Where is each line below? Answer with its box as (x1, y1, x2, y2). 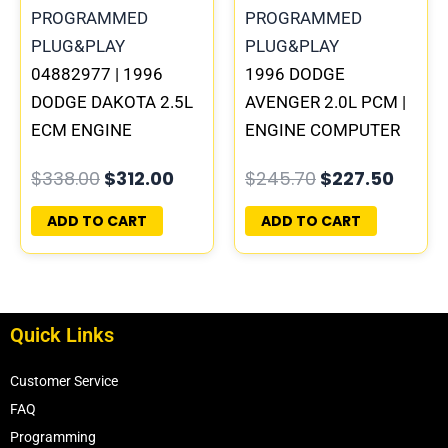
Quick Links (10, 323, 114, 348)
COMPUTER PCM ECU (31, 148, 198, 169)
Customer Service (10, 373, 118, 390)
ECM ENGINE (31, 120, 132, 141)
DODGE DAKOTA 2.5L (31, 92, 193, 113)
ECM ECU (245, 148, 317, 169)
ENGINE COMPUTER (245, 120, 400, 141)
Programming (10, 429, 96, 446)
